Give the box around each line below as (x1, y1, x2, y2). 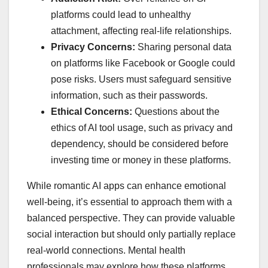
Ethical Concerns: (51, 106, 132, 117)
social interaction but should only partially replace (27, 229, 236, 239)
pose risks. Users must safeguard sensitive (51, 74, 232, 84)
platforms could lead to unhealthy (51, 9, 191, 20)
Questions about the (132, 106, 220, 117)
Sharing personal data (135, 41, 232, 52)
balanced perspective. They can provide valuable (27, 212, 235, 223)
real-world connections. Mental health (27, 245, 185, 255)
